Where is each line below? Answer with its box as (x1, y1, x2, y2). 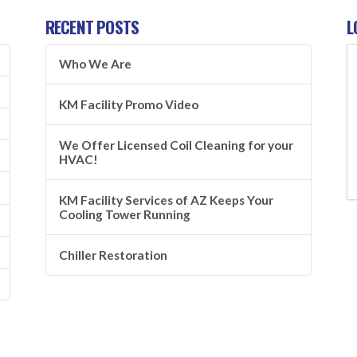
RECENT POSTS (45, 14, 139, 40)
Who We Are (58, 57, 131, 72)
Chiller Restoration (58, 247, 167, 262)
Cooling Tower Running (58, 207, 190, 222)
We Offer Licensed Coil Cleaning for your (58, 138, 293, 153)
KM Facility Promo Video (58, 97, 198, 112)
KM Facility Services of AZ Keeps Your (58, 193, 273, 208)
